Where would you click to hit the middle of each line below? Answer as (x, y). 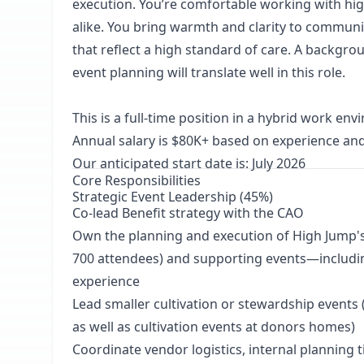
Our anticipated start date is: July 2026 (189, 163)
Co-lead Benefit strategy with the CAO (188, 213)
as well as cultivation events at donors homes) (214, 327)
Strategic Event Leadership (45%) (173, 197)
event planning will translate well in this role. (209, 72)
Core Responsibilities (136, 180)
